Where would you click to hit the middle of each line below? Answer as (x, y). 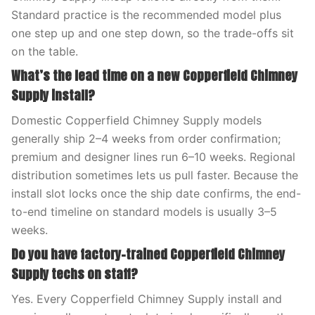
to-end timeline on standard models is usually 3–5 (144, 212)
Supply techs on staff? (75, 274)
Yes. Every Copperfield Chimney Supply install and (147, 299)
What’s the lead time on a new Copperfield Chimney (154, 76)
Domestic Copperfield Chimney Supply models (136, 120)
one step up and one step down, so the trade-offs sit (153, 33)
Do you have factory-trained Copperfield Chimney (148, 254)
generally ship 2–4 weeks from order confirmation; (146, 139)
